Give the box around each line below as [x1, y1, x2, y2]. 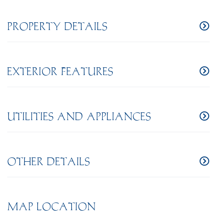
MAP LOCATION [7, 201, 96, 213]
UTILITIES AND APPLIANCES [7, 110, 151, 123]
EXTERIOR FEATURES [7, 65, 113, 78]
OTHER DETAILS [7, 155, 90, 168]
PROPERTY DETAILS [7, 20, 108, 33]
